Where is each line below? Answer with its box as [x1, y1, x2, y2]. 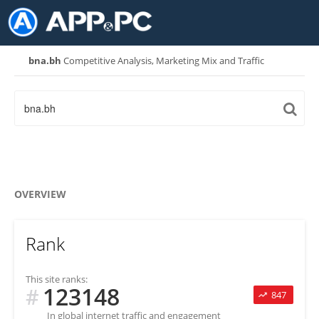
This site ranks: [26, 273, 88, 286]
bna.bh [28, 54, 61, 68]
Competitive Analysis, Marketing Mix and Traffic [61, 54, 264, 68]
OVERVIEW [14, 187, 66, 202]
